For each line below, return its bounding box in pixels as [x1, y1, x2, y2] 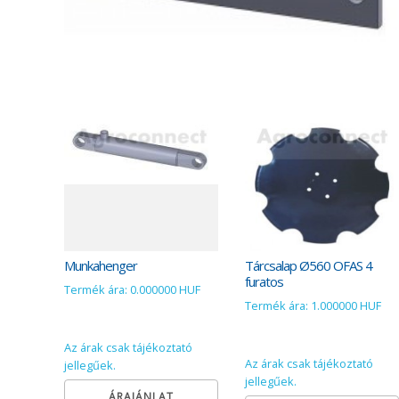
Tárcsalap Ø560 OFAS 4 [244, 256, 372, 275]
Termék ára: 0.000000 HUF [64, 281, 200, 297]
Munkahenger [64, 256, 137, 275]
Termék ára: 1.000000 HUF [244, 297, 381, 313]
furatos [244, 273, 283, 291]
